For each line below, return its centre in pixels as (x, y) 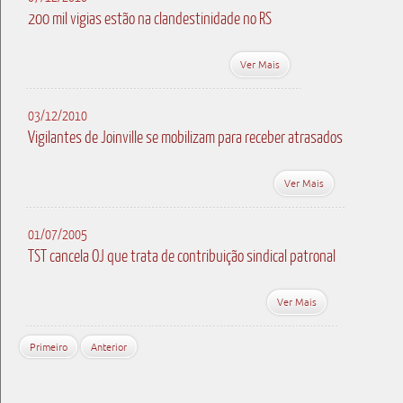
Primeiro (49, 347)
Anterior (109, 347)
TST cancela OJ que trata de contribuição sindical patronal (182, 255)
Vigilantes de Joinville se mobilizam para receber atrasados (185, 137)
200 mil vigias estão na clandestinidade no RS (150, 18)
